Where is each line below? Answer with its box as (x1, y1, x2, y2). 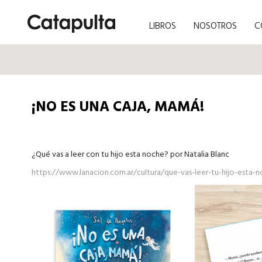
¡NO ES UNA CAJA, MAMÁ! (31, 96, 204, 119)
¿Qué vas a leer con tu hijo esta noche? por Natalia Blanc (31, 148, 229, 161)
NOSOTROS (193, 19, 237, 34)
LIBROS (149, 19, 176, 34)
